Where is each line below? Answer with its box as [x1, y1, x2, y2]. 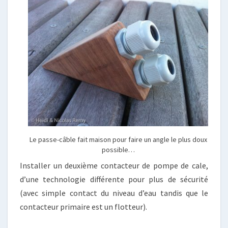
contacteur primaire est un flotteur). [20, 202, 147, 212]
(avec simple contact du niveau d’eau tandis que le [20, 188, 208, 198]
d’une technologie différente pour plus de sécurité [20, 174, 208, 184]
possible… [101, 145, 135, 154]
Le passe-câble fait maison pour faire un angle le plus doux [29, 135, 207, 144]
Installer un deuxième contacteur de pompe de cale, [20, 160, 208, 170]
